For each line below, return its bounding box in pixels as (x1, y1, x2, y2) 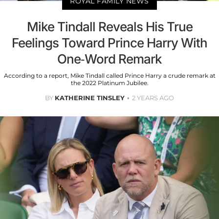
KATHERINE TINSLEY (55, 93, 125, 102)
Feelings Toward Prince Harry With (12, 35, 207, 50)
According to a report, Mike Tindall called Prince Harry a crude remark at (3, 71, 216, 79)
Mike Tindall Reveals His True (26, 19, 193, 34)
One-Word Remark (57, 51, 162, 66)
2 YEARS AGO (132, 93, 174, 102)
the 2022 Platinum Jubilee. (70, 79, 149, 87)
